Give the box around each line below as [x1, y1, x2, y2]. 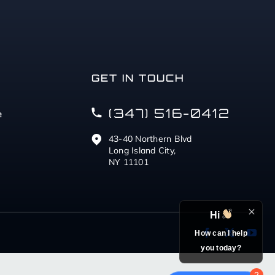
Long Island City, [108, 145, 176, 157]
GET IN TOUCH [91, 72, 185, 85]
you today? [201, 244, 241, 252]
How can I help [195, 229, 247, 238]
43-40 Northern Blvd [108, 133, 192, 145]
